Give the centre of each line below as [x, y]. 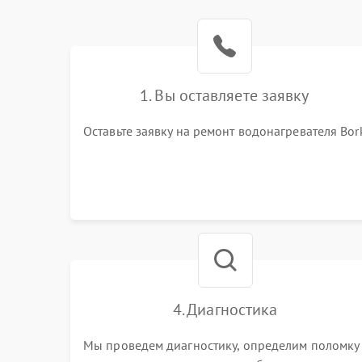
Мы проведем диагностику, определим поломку [221, 345]
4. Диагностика [225, 309]
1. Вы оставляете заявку [225, 95]
